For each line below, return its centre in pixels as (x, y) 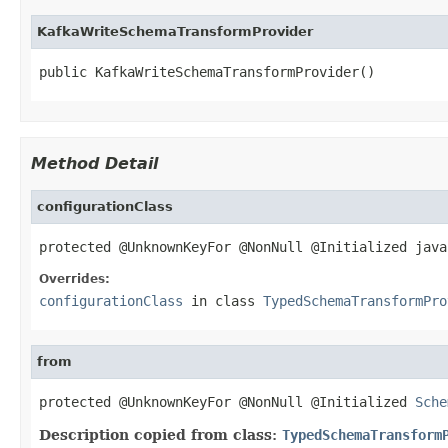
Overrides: (74, 278)
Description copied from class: (160, 434)
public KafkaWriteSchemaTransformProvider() (207, 71)
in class (223, 300)
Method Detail (94, 163)
